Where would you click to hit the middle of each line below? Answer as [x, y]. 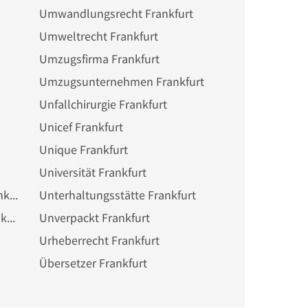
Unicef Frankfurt [81, 127]
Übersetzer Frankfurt [93, 263]
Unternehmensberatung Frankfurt [11, 218]
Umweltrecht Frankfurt [98, 36]
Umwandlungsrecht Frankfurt [116, 13]
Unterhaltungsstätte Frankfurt [117, 195]
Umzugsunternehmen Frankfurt [121, 81]
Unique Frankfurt [83, 150]
